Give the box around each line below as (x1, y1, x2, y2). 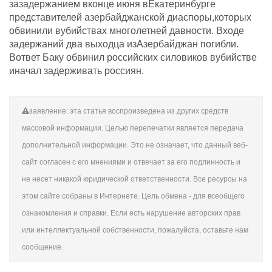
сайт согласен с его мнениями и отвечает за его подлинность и (22, 158, 240, 166)
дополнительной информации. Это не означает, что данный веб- (22, 141, 248, 149)
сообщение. (22, 243, 63, 251)
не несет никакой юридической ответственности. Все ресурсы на (22, 175, 247, 183)
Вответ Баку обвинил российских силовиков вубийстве (9, 52, 257, 63)
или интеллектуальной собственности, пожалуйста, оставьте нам (22, 226, 248, 234)
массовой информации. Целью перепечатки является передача (22, 124, 243, 132)
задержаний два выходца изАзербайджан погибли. (9, 39, 239, 49)
